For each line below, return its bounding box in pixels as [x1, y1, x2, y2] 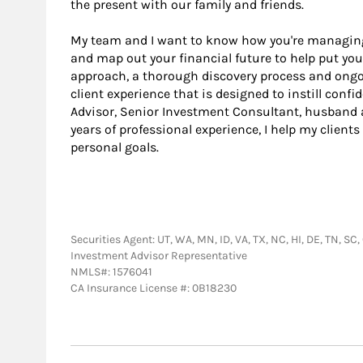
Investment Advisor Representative [70, 248, 247, 263]
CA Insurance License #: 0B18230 [70, 280, 237, 295]
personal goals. [70, 139, 159, 155]
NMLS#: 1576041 [70, 264, 152, 279]
